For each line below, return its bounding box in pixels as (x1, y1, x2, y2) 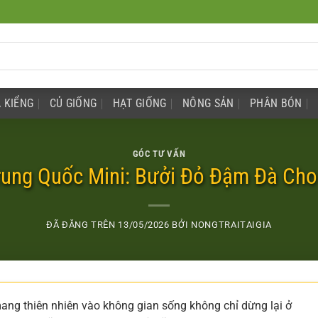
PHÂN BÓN (249, 96, 302, 110)
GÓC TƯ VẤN (132, 148, 186, 159)
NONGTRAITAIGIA (191, 219, 273, 231)
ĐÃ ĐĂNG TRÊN (45, 219, 119, 231)
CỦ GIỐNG (49, 96, 97, 110)
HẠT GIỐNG (112, 96, 167, 110)
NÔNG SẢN (182, 96, 234, 110)
